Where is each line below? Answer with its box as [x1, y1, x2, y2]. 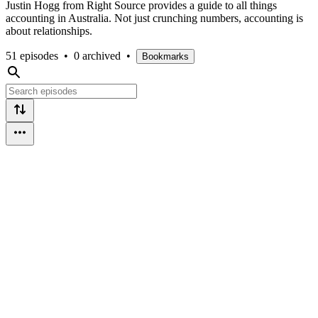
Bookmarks [142, 50, 189, 62]
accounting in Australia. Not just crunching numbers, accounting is [6, 11, 303, 24]
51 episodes [6, 49, 58, 62]
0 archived [74, 49, 121, 62]
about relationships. [6, 24, 95, 37]
